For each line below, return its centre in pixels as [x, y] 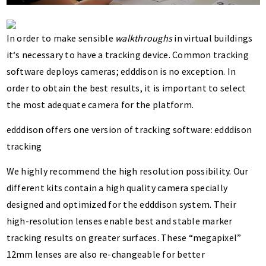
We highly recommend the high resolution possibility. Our [127, 171]
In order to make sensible [61, 38]
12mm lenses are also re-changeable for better [105, 254]
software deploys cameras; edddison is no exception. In [121, 72]
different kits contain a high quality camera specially [117, 188]
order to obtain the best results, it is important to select [126, 88]
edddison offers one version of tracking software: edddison [129, 130]
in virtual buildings [213, 38]
